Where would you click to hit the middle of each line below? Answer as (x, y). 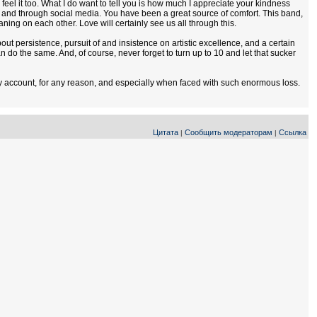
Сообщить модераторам (229, 132)
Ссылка (293, 132)
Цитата (166, 132)
